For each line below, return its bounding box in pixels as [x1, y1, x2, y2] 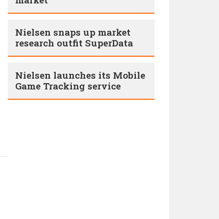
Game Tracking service [15, 80, 121, 92]
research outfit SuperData [15, 37, 133, 49]
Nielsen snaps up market [15, 26, 131, 38]
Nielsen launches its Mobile [15, 69, 145, 81]
